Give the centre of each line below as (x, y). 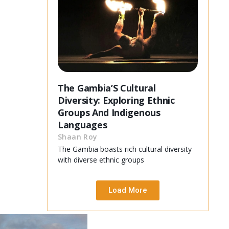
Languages (83, 124)
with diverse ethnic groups (101, 159)
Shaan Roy (78, 136)
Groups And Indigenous (109, 112)
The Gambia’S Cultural (107, 88)
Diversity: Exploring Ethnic (116, 100)
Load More (128, 190)
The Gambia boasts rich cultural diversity (125, 149)
